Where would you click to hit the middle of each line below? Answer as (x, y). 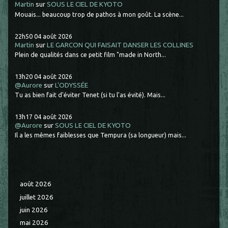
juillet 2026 (37, 197)
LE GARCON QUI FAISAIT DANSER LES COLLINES (120, 45)
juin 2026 (34, 210)
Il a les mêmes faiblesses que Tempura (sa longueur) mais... (101, 135)
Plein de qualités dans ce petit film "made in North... (91, 55)
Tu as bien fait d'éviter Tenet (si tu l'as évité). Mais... (90, 95)
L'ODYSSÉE (72, 85)
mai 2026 (34, 223)
